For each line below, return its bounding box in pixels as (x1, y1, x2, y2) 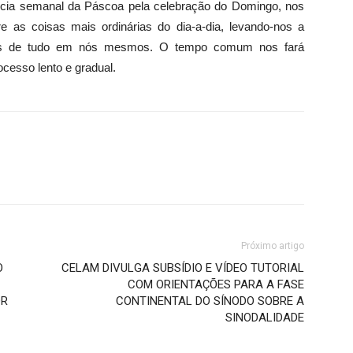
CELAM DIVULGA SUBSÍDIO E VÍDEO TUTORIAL (61, 261, 304, 275)
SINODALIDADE (225, 310, 304, 325)
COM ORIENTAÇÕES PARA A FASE (128, 277, 304, 292)
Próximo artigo (241, 240, 304, 251)
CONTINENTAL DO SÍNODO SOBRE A (116, 294, 304, 308)
